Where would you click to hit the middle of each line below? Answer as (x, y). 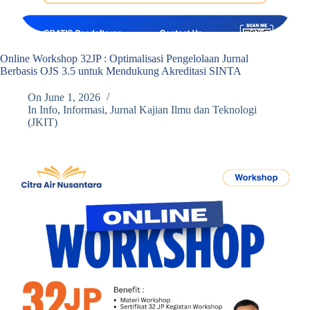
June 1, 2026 (73, 98)
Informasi (84, 110)
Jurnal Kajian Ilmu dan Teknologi (184, 110)
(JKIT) (43, 122)
